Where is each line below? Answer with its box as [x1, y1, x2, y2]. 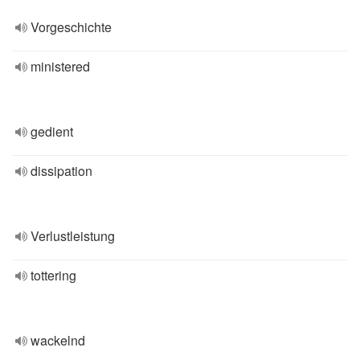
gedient [31, 122, 73, 141]
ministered [31, 57, 90, 76]
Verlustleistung [31, 227, 115, 245]
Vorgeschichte [31, 18, 112, 36]
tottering [31, 266, 76, 284]
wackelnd [31, 331, 85, 350]
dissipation [31, 162, 92, 180]
